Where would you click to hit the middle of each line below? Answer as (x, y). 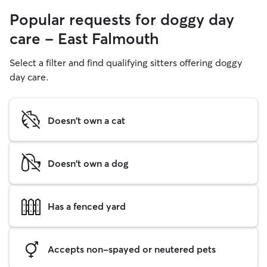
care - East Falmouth (84, 39)
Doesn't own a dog (88, 163)
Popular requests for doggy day (122, 20)
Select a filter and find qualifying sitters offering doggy (126, 63)
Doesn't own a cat (86, 120)
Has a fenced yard (87, 206)
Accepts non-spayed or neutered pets (132, 249)
